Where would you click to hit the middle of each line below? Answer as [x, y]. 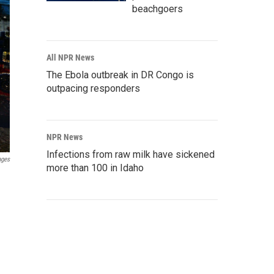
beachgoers [157, 9]
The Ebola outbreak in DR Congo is [120, 75]
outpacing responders [93, 89]
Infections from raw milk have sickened [131, 155]
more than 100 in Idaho [95, 168]
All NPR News [70, 58]
